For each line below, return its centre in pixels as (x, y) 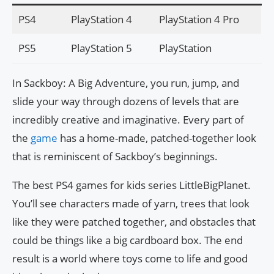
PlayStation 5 (101, 48)
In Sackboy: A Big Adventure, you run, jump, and (126, 83)
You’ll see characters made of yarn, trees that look (131, 204)
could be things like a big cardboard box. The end (128, 240)
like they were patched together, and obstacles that (134, 222)
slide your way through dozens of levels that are (126, 102)
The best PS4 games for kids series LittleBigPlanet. (131, 185)
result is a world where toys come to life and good (130, 259)
